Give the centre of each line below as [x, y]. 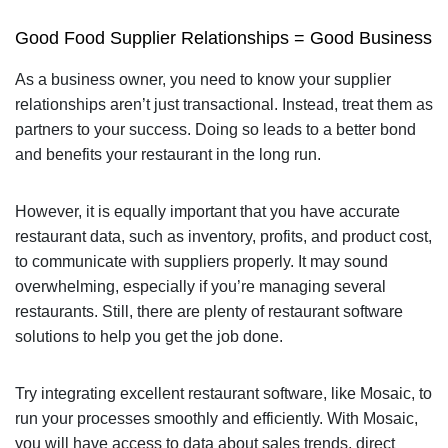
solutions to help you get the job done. [148, 336]
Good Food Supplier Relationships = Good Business [223, 37]
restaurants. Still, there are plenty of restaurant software [208, 311]
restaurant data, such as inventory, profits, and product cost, [223, 236]
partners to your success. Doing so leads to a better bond [215, 129]
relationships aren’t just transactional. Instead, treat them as [223, 104]
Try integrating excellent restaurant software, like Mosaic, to [223, 393]
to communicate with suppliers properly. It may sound [201, 261]
